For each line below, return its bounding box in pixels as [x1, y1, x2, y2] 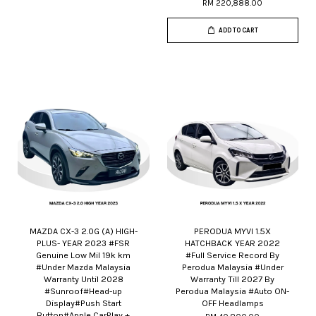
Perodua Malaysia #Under [181, 262, 284, 273]
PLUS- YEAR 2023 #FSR [37, 238, 130, 249]
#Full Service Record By [186, 250, 280, 261]
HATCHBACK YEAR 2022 [185, 238, 281, 249]
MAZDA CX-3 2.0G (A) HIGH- [29, 226, 138, 237]
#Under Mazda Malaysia [36, 262, 131, 273]
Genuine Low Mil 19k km [36, 250, 131, 261]
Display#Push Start [45, 298, 121, 309]
